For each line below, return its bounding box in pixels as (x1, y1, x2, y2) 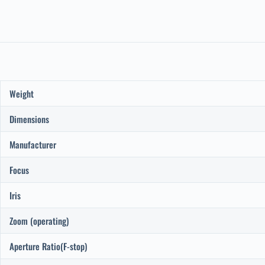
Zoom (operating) (9, 214, 69, 227)
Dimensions (9, 112, 49, 125)
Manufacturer (9, 137, 56, 151)
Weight (9, 86, 34, 100)
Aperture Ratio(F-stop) (9, 239, 87, 253)
